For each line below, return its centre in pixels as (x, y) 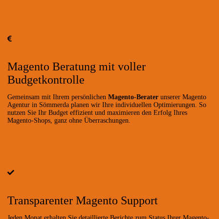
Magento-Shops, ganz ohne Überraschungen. (69, 120)
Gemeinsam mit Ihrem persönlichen (58, 97)
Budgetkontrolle (46, 79)
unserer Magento (182, 97)
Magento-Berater (133, 97)
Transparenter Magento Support (83, 200)
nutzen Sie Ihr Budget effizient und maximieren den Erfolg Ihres (97, 112)
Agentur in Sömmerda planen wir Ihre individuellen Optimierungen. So (107, 105)
